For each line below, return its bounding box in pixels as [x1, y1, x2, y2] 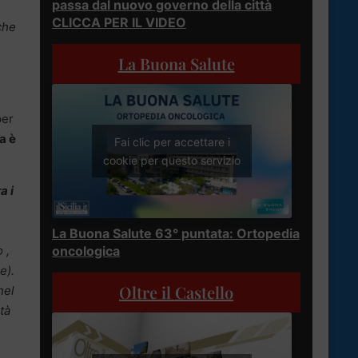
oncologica [52, 243, 120, 260]
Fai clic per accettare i [113, 135, 230, 149]
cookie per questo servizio [103, 153, 241, 168]
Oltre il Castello [119, 281, 233, 304]
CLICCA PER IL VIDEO [52, 14, 186, 30]
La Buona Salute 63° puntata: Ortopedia [52, 225, 300, 242]
